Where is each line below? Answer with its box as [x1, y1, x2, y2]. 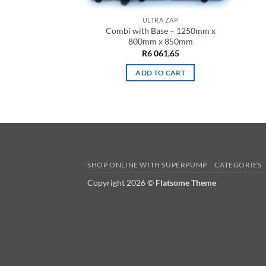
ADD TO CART [135, 69, 186, 77]
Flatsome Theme [156, 178, 216, 188]
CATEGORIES [214, 160, 262, 170]
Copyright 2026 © [87, 178, 156, 188]
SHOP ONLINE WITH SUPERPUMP [87, 160, 207, 170]
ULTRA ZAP [142, 16, 179, 24]
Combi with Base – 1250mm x [105, 26, 216, 36]
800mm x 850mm [128, 36, 193, 47]
